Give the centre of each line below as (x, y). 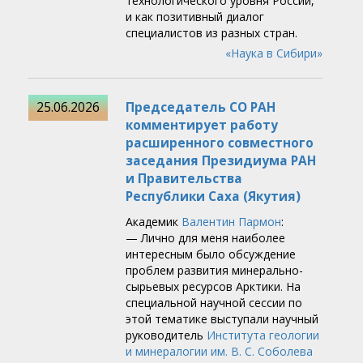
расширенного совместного (220, 143)
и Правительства (184, 179)
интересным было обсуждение (211, 254)
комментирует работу (202, 126)
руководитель (166, 335)
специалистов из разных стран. (211, 33)
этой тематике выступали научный (222, 319)
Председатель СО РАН (201, 108)
